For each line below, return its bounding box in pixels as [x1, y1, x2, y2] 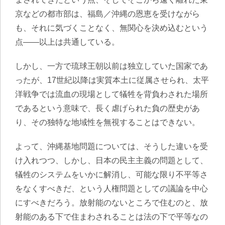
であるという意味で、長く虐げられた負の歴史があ [15, 104, 200, 113]
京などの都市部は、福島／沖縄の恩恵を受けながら [15, 10, 200, 18]
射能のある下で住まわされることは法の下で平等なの [15, 212, 208, 221]
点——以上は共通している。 [15, 38, 120, 46]
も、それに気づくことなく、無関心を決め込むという [15, 24, 208, 32]
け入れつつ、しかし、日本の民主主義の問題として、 [15, 156, 208, 165]
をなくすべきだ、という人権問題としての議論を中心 [15, 184, 208, 193]
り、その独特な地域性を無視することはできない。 [15, 118, 200, 127]
